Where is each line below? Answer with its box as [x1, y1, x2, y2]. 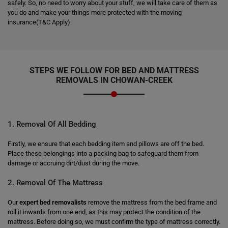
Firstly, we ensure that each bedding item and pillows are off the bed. [8, 140, 204, 148]
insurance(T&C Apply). [8, 18, 72, 26]
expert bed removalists [19, 198, 87, 206]
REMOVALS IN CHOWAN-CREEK [55, 75, 173, 85]
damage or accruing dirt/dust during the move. [8, 159, 139, 167]
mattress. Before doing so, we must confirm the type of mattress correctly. [8, 218, 220, 225]
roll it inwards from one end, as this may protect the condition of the [8, 208, 201, 216]
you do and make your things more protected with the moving [8, 9, 182, 16]
